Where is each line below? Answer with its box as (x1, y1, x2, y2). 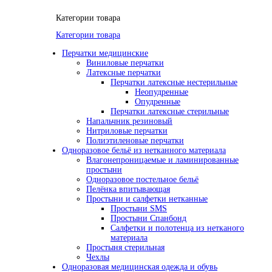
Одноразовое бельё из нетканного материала (62, 146, 226, 155)
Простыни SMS (110, 204, 167, 214)
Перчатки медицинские (62, 49, 148, 58)
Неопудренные (135, 87, 188, 97)
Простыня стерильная (86, 243, 165, 253)
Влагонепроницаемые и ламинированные (86, 155, 239, 165)
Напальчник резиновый (86, 117, 172, 126)
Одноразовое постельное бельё (86, 175, 199, 185)
